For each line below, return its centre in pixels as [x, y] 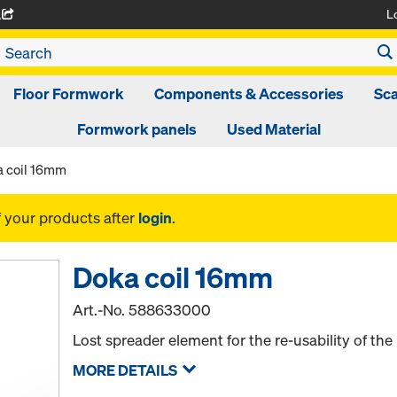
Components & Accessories [249, 93]
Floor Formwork [68, 93]
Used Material [273, 129]
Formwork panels [136, 129]
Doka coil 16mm [173, 277]
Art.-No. [101, 310]
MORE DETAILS [125, 370]
